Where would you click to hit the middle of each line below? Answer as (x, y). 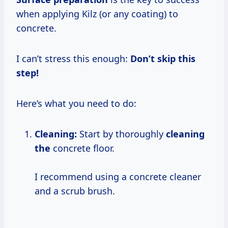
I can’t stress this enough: (73, 58)
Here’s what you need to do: (76, 103)
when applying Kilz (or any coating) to (97, 13)
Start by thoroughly (121, 134)
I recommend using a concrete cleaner (118, 176)
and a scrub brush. (75, 191)
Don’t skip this (163, 58)
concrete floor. (82, 148)
